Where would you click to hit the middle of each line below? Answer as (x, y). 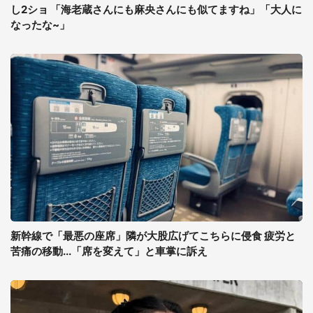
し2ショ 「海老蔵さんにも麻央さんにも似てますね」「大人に (156, 9)
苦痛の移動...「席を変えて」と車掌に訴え (109, 251)
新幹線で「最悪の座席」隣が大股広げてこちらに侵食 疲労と (153, 235)
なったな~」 (40, 24)
